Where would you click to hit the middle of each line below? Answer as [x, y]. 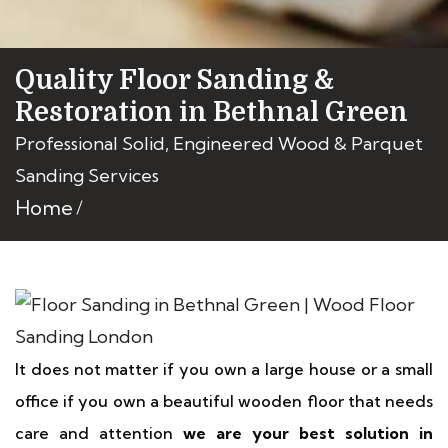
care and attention [99, 433]
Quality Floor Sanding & [174, 80]
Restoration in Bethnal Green [211, 112]
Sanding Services [87, 175]
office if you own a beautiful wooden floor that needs [224, 401]
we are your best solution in [308, 433]
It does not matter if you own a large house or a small [224, 369]
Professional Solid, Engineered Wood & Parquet [219, 143]
